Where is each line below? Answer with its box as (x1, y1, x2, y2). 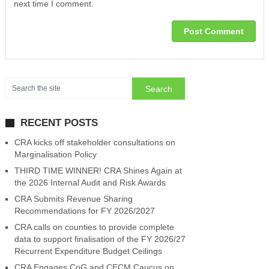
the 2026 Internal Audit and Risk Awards (14, 178, 166, 188)
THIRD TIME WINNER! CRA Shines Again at (14, 166, 182, 176)
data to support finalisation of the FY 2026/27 (14, 234, 186, 244)
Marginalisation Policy (14, 150, 97, 160)
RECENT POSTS (20, 117, 98, 129)
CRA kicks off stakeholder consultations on (14, 138, 175, 148)
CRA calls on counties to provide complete (14, 222, 174, 232)
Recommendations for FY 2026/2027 (14, 206, 155, 216)
